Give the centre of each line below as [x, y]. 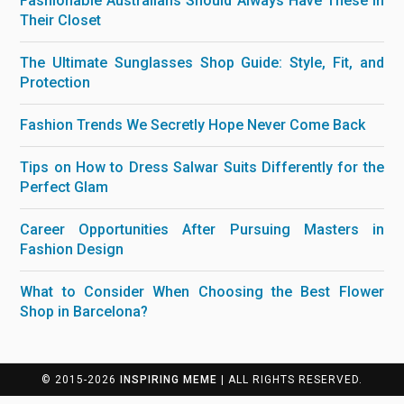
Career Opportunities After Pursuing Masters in [202, 230]
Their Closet [61, 21]
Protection [55, 83]
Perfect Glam [64, 188]
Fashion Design [72, 250]
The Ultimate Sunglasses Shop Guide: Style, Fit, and [202, 63]
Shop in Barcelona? [84, 312]
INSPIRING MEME [169, 379]
